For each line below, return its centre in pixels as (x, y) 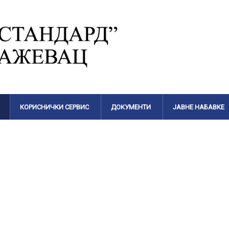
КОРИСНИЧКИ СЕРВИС (55, 107)
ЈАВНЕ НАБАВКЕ (199, 107)
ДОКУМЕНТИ (131, 107)
